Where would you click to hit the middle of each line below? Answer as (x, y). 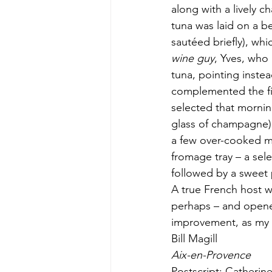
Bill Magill (194, 239)
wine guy (193, 58)
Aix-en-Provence (211, 255)
